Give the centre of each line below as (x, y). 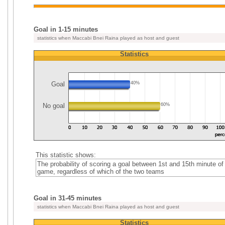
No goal (55, 106)
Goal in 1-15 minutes (66, 29)
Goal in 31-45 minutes (68, 198)
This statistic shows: (66, 155)
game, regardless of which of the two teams (100, 172)
